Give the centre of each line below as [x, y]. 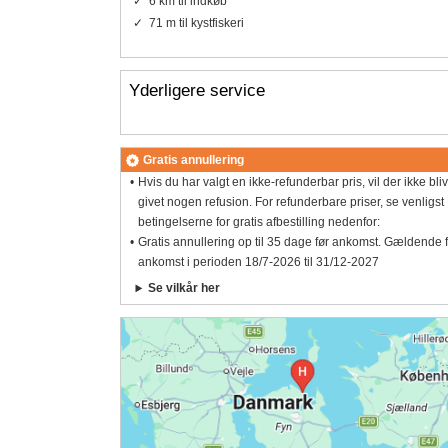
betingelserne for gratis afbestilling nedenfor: [259, 222]
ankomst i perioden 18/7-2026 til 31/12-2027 [259, 262]
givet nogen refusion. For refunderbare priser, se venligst [291, 202]
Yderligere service [196, 90]
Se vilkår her [184, 288]
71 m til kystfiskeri [196, 22]
